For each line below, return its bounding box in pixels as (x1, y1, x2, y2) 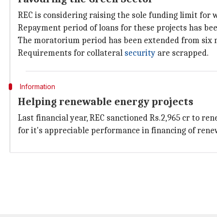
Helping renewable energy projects (18, 95, 193, 108)
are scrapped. (155, 48, 209, 58)
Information (19, 82, 55, 91)
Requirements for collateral (18, 48, 124, 58)
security (124, 48, 155, 58)
